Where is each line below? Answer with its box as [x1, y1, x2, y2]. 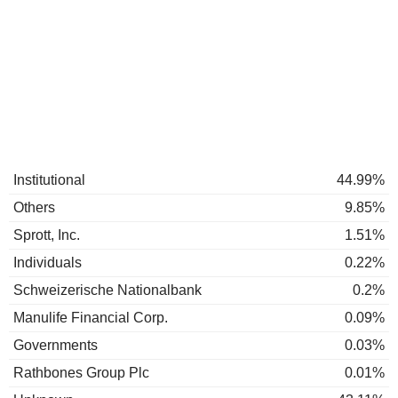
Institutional [13, 172, 85, 187]
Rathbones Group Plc [13, 365, 149, 380]
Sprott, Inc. [13, 227, 80, 243]
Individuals [13, 255, 82, 270]
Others [13, 200, 55, 215]
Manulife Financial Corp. [13, 310, 168, 325]
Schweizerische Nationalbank [13, 283, 202, 298]
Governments [13, 338, 98, 353]
